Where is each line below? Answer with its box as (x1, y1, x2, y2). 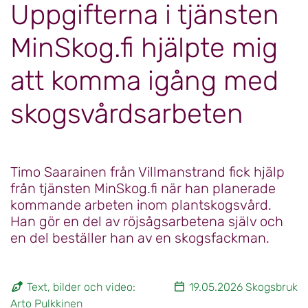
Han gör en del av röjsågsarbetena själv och (10, 212, 283, 230)
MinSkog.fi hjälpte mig (10, 31, 278, 64)
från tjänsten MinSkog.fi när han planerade (10, 179, 276, 197)
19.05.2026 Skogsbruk (186, 280, 298, 294)
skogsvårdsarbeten (10, 97, 243, 130)
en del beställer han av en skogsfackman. (10, 229, 269, 246)
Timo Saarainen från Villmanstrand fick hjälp (10, 163, 285, 180)
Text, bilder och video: (24, 280, 135, 294)
